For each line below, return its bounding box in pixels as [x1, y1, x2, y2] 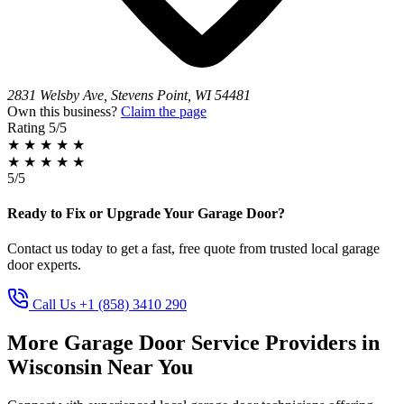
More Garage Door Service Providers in [7, 331, 380, 355]
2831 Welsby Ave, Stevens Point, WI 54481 [7, 87, 251, 103]
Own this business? [7, 103, 121, 119]
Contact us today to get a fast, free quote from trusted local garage [7, 241, 380, 257]
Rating [7, 119, 45, 135]
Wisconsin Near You [7, 355, 193, 380]
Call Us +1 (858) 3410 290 [32, 297, 187, 313]
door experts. [7, 257, 81, 273]
